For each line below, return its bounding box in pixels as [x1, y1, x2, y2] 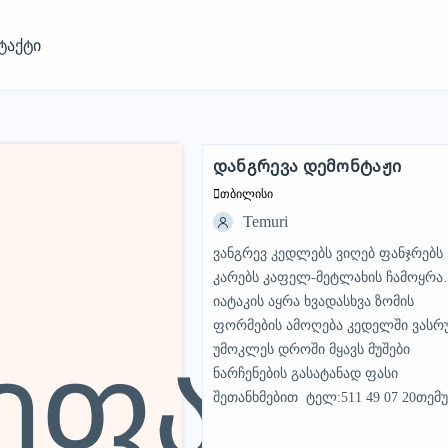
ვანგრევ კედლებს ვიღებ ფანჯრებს [212, 246, 443, 261]
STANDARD [226, 169, 287, 181]
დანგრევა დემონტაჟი [212, 158, 402, 175]
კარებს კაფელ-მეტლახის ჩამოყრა [212, 270, 443, 285]
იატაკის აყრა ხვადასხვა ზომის [212, 294, 414, 309]
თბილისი [219, 187, 273, 201]
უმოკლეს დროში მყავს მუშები [212, 342, 410, 357]
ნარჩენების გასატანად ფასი [212, 366, 398, 381]
